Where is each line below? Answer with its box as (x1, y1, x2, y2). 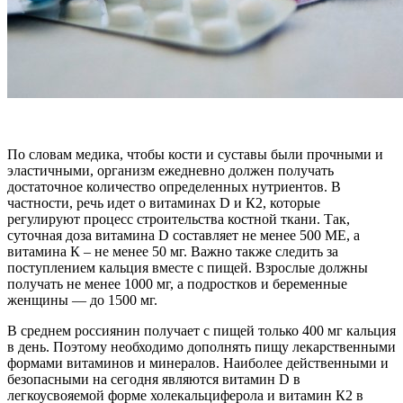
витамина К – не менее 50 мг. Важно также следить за (7, 243, 338, 259)
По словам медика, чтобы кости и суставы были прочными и (7, 146, 383, 162)
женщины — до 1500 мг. (7, 291, 157, 308)
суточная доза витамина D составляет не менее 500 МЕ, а (7, 227, 360, 243)
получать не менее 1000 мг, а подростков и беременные (7, 275, 347, 291)
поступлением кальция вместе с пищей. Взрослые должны (7, 259, 368, 275)
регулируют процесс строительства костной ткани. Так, (7, 210, 350, 227)
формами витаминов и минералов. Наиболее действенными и (7, 354, 389, 371)
